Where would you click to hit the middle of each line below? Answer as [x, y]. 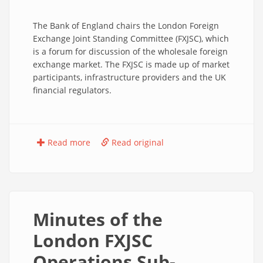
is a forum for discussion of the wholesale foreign [130, 51]
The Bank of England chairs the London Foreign [126, 26]
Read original [136, 142]
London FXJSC [93, 240]
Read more [68, 142]
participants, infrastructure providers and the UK [129, 77]
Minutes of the [98, 219]
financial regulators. [72, 90]
